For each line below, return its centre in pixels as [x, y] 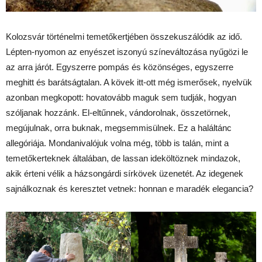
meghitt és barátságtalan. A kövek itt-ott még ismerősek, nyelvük [129, 82]
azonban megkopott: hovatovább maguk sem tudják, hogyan [121, 97]
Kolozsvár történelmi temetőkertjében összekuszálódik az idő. [124, 36]
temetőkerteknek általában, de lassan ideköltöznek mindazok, [123, 158]
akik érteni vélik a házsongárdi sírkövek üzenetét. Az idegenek [125, 173]
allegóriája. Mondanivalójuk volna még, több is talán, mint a [117, 143]
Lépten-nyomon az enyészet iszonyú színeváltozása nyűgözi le [127, 51]
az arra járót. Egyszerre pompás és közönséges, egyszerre [120, 67]
